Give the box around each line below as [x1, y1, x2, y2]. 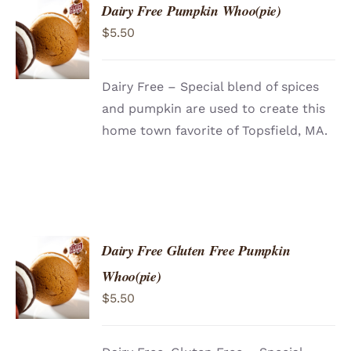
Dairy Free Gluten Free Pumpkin [102, 241, 291, 261]
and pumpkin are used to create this [102, 101, 326, 117]
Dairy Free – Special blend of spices [102, 79, 320, 95]
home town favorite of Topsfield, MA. [102, 123, 328, 139]
